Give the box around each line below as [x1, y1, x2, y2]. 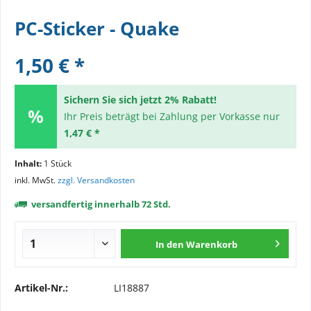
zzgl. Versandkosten [58, 174, 135, 186]
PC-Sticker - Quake [15, 16, 179, 41]
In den [155, 238, 185, 251]
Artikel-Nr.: [15, 281, 68, 294]
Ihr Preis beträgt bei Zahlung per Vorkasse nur [63, 110, 280, 123]
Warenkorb [186, 238, 238, 251]
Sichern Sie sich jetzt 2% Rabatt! [63, 93, 217, 106]
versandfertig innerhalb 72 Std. [29, 198, 171, 210]
